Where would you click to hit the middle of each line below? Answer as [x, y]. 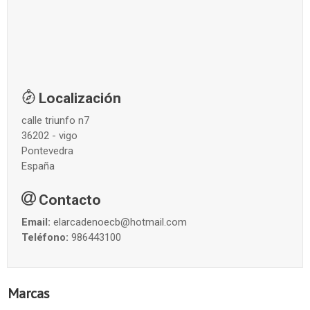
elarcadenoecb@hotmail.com [120, 222]
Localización [80, 99]
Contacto [70, 200]
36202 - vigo [49, 136]
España [38, 166]
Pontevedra [47, 151]
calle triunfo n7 [55, 121]
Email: [37, 222]
